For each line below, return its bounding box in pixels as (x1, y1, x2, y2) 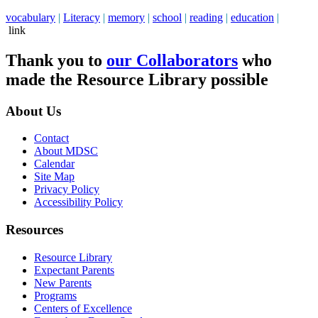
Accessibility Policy (34, 196, 123, 209)
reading (190, 11, 223, 23)
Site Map (34, 170, 75, 183)
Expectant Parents (34, 263, 114, 276)
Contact (34, 132, 69, 145)
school (153, 11, 182, 23)
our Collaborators (106, 50, 238, 70)
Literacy (63, 11, 100, 23)
